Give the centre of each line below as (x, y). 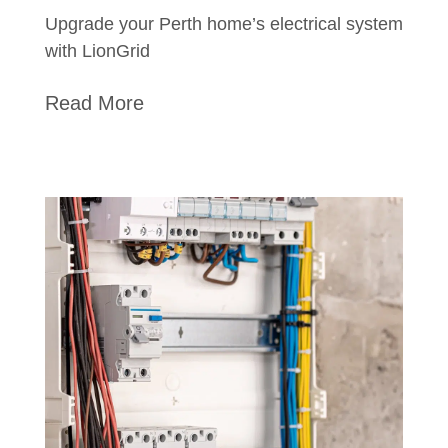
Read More (94, 102)
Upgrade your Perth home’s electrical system (223, 23)
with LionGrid (97, 50)
